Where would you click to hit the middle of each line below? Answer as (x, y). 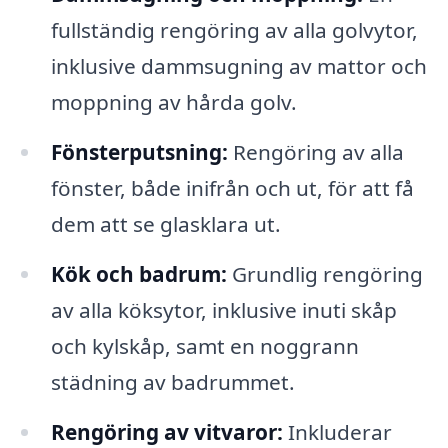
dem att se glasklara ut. (165, 223)
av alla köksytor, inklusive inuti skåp (223, 309)
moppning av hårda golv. (173, 102)
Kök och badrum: (138, 273)
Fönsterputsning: (139, 151)
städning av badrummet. (172, 381)
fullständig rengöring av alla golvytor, (234, 30)
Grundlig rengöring (324, 273)
